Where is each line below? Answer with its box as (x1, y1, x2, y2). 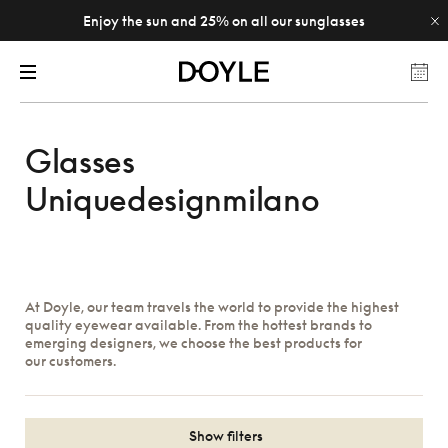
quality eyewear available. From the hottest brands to (25, 316, 372, 333)
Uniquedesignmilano (25, 180, 320, 218)
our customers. (25, 352, 116, 369)
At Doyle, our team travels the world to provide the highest (25, 298, 399, 315)
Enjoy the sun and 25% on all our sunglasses (83, 12, 365, 29)
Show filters (185, 427, 263, 444)
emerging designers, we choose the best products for (25, 334, 362, 351)
